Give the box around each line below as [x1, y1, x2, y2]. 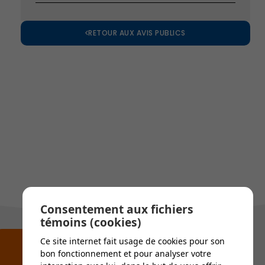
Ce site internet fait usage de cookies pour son [40, 235, 225, 247]
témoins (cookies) [40, 214, 141, 231]
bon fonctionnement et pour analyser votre [40, 248, 211, 259]
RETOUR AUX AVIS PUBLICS [88, 27, 186, 38]
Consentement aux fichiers [40, 201, 193, 218]
